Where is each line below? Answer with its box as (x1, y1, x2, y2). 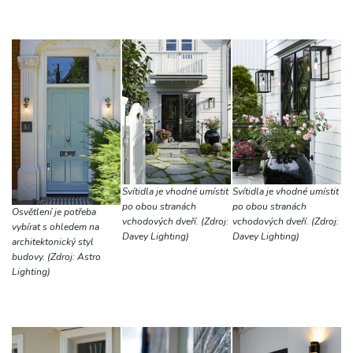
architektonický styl (12, 235, 94, 248)
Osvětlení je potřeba (12, 205, 96, 218)
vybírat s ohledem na (12, 220, 99, 233)
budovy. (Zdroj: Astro (12, 250, 101, 263)
